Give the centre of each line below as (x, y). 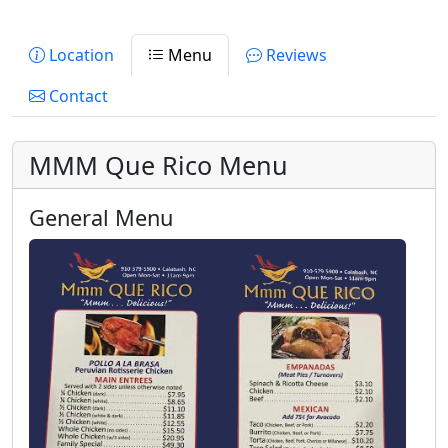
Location (79, 55)
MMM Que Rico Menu (158, 165)
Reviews (294, 55)
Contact (76, 96)
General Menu (101, 217)
